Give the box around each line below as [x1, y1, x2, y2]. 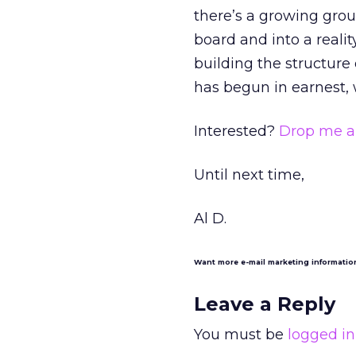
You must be [194, 326, 288, 343]
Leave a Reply [194, 292, 335, 315]
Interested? [194, 122, 279, 140]
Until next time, [194, 166, 304, 184]
